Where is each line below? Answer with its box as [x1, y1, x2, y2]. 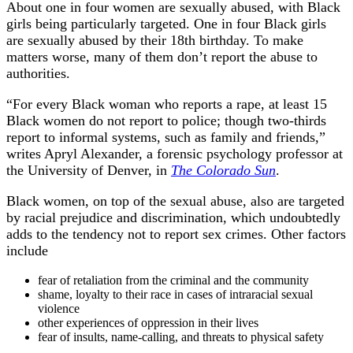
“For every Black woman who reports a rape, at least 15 [6, 96, 327, 113]
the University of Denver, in [6, 162, 171, 179]
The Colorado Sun [171, 162, 276, 179]
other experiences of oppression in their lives [38, 316, 258, 330]
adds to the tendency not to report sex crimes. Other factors [6, 226, 346, 243]
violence [38, 302, 80, 316]
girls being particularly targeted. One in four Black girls [6, 16, 326, 32]
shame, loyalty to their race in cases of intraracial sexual [38, 288, 313, 302]
